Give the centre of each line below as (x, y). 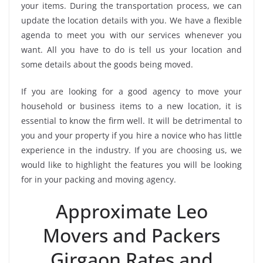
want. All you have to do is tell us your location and (131, 49)
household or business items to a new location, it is (131, 106)
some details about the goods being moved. (107, 64)
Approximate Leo (131, 211)
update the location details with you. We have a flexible (131, 20)
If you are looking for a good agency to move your (131, 91)
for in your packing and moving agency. (99, 179)
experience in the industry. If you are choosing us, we (131, 150)
